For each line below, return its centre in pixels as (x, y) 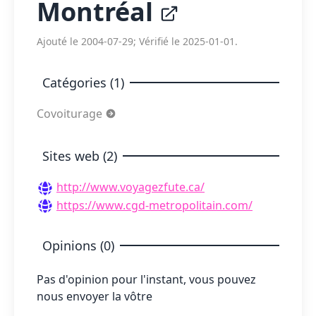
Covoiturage (71, 114)
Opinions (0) (78, 246)
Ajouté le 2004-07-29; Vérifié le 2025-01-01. (137, 41)
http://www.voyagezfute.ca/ (130, 187)
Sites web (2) (80, 156)
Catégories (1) (83, 83)
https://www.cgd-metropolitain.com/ (154, 205)
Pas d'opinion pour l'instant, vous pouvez (146, 280)
